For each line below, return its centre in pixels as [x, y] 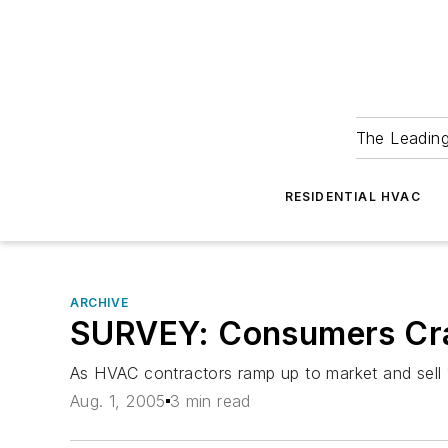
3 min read [210, 401]
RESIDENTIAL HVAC [352, 196]
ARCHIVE [99, 302]
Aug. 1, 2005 [118, 401]
